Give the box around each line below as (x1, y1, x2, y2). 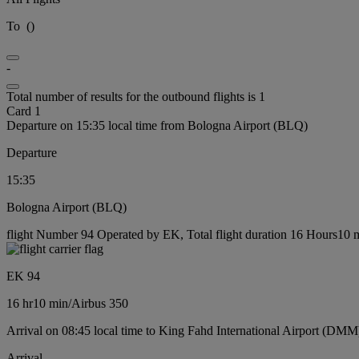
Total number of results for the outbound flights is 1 (6, 89, 265, 103)
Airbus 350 (71, 296, 128, 310)
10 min (33, 296, 68, 310)
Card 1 (6, 103, 41, 118)
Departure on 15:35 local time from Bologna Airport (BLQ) (6, 118, 308, 132)
